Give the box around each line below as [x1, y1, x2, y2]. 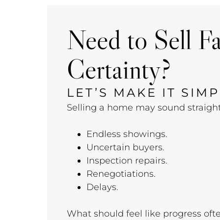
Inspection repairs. [86, 155, 167, 166]
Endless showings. [86, 129, 167, 139]
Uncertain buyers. [86, 142, 165, 153]
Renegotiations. [86, 168, 156, 179]
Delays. [86, 182, 118, 192]
